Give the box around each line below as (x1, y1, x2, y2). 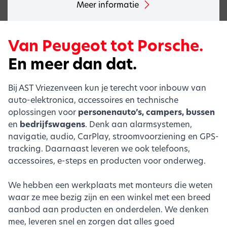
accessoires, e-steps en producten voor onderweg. (8, 155, 206, 166)
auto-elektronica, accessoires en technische (8, 94, 178, 105)
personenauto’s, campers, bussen (78, 106, 215, 118)
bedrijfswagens (20, 119, 85, 130)
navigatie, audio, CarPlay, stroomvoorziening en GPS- (8, 131, 219, 141)
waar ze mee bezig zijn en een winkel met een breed (8, 192, 211, 202)
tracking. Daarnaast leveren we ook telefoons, (8, 143, 190, 154)
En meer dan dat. (8, 54, 137, 74)
